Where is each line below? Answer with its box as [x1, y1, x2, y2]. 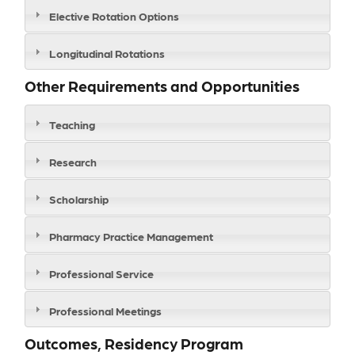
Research [49, 154, 97, 169]
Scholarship [49, 191, 109, 206]
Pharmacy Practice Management [49, 228, 213, 243]
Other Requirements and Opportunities [25, 75, 303, 96]
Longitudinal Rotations [49, 45, 165, 60]
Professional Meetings [49, 303, 162, 318]
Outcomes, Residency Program [25, 333, 243, 353]
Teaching [49, 116, 95, 132]
